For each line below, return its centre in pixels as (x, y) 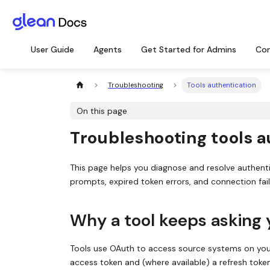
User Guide (52, 49)
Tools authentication (222, 85)
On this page (102, 111)
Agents (108, 49)
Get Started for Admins (189, 49)
